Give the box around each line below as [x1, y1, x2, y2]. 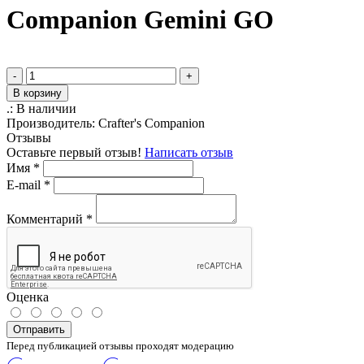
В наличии [16, 101, 76, 115]
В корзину [13, 86, 62, 99]
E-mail [6, 177, 44, 192]
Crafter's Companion [98, 115, 205, 130]
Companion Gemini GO [6, 5, 274, 35]
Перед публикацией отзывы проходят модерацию [6, 339, 234, 352]
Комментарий [6, 211, 86, 226]
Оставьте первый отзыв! [6, 145, 145, 159]
